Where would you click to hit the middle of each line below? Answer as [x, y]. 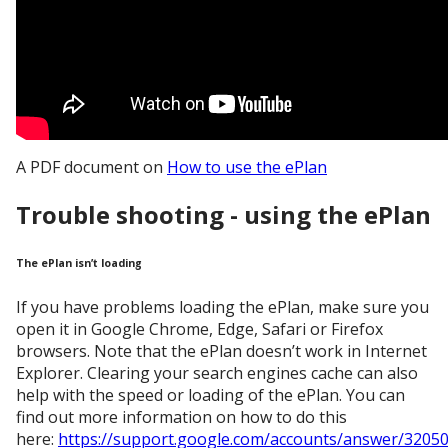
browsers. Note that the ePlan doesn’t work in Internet [221, 350]
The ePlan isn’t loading [79, 262]
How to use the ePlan [247, 166]
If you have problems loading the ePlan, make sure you [222, 306]
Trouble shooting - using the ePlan [223, 214]
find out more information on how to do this [181, 416]
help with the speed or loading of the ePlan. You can [210, 394]
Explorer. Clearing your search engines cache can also [217, 372]
